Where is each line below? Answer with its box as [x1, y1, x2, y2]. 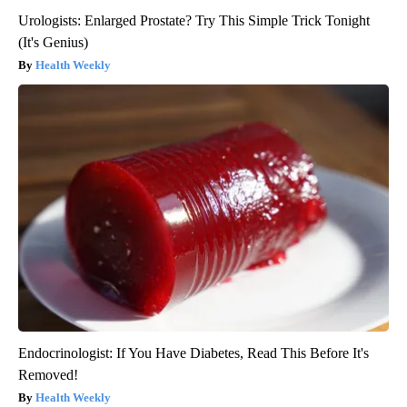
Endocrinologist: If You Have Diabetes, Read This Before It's [18, 344, 369, 361]
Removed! [18, 366, 78, 382]
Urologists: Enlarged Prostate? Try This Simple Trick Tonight [18, 12, 370, 28]
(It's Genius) [18, 34, 88, 50]
